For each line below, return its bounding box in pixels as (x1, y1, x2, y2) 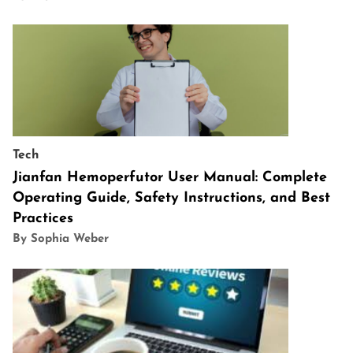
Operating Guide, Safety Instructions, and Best (13, 191, 330, 206)
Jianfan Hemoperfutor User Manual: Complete (13, 170, 327, 186)
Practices (13, 211, 73, 227)
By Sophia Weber (13, 233, 109, 246)
